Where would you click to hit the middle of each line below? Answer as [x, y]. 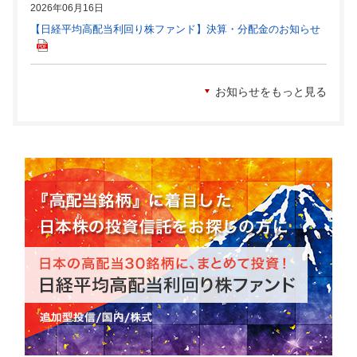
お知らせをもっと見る [271, 92]
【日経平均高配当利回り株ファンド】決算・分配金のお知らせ [175, 29]
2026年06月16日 [67, 8]
